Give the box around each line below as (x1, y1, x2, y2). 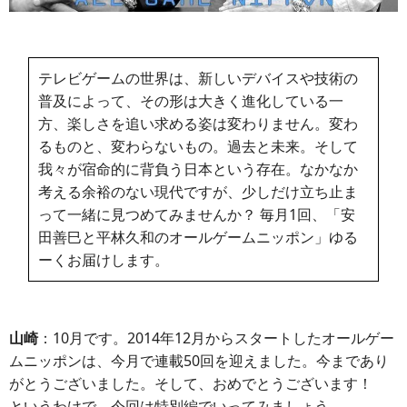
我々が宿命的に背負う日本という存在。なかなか (38, 158, 359, 179)
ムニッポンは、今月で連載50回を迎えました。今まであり (9, 350, 389, 371)
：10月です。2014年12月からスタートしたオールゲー (38, 327, 394, 348)
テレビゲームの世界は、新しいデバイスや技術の (38, 67, 359, 88)
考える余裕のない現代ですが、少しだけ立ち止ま (38, 181, 359, 202)
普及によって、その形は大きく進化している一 (38, 90, 344, 111)
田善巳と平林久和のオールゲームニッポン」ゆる (38, 226, 359, 247)
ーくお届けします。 (38, 249, 170, 270)
